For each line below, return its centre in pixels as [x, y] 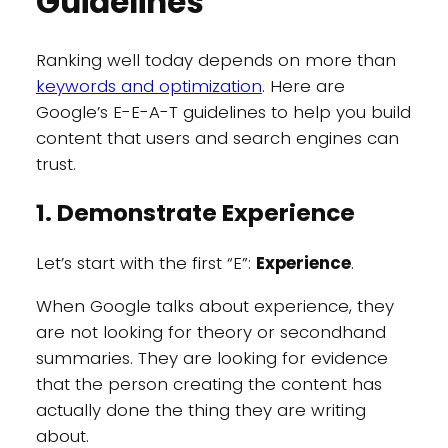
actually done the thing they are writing [200, 410]
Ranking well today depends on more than [215, 59]
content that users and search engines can [217, 137]
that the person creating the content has [208, 384]
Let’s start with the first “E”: [145, 263]
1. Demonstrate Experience [195, 213]
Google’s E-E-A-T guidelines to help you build [223, 111]
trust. [55, 163]
